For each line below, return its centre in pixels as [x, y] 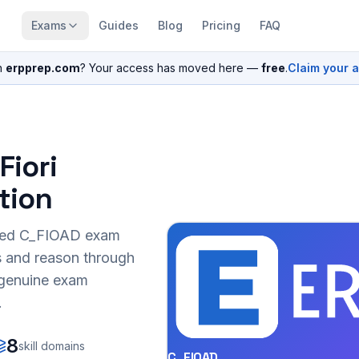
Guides [119, 25]
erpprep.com [43, 68]
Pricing [221, 25]
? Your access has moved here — [169, 68]
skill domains [52, 346]
